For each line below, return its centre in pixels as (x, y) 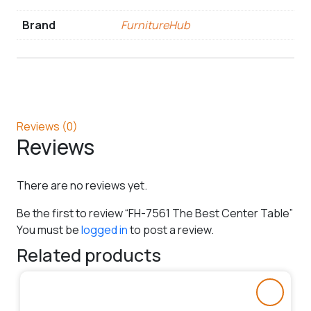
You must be (49, 229)
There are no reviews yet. (82, 185)
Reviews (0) (47, 126)
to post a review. (171, 229)
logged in (104, 229)
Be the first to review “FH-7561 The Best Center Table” (155, 213)
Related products (89, 255)
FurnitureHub (155, 25)
